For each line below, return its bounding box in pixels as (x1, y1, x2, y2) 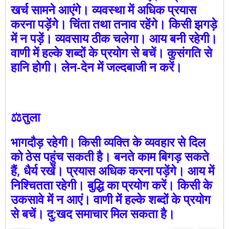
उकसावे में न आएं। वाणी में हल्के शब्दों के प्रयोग (11, 191, 211, 208)
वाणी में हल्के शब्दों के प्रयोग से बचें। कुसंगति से (11, 44, 212, 61)
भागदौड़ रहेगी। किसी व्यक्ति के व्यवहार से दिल (11, 133, 205, 151)
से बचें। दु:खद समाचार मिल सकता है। (11, 205, 175, 222)
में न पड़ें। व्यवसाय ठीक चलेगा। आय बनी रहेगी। (11, 30, 217, 47)
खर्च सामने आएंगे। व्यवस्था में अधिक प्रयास (11, 1, 196, 18)
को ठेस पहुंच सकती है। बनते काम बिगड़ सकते (11, 148, 209, 165)
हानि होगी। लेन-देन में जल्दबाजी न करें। (11, 58, 182, 76)
